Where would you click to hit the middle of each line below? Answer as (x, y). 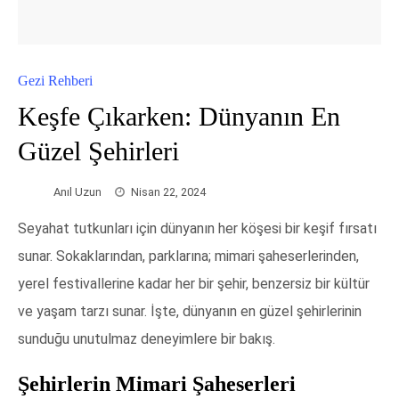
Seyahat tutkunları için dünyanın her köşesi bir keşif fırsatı (197, 228)
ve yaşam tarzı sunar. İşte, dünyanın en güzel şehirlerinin (190, 311)
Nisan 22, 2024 (168, 192)
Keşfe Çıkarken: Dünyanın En (179, 116)
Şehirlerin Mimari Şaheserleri (157, 383)
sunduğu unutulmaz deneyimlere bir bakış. (147, 338)
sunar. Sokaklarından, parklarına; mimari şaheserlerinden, (188, 256)
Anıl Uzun (77, 192)
